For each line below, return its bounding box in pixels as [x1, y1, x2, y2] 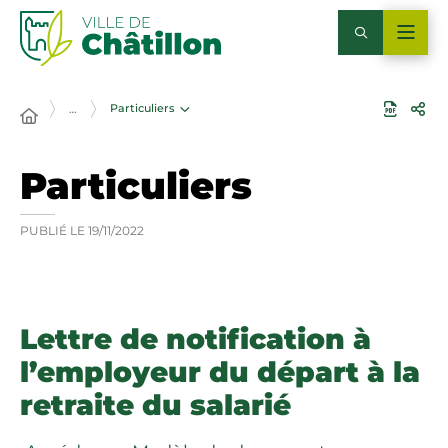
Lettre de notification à [20, 322, 371, 356]
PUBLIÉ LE [20, 223, 85, 238]
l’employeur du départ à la [20, 355, 420, 389]
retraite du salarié [20, 388, 291, 422]
